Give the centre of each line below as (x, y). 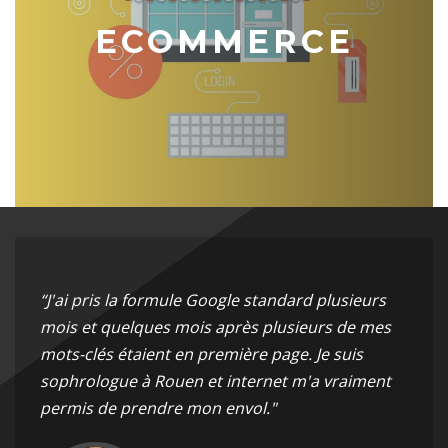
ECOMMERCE (224, 42)
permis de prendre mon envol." (158, 408)
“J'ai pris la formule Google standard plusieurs (213, 300)
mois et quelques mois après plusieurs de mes (215, 327)
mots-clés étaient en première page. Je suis (201, 354)
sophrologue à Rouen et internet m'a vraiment (215, 381)
